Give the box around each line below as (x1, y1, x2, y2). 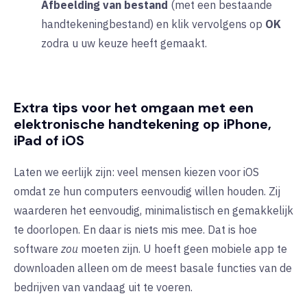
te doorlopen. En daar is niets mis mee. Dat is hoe (14, 223, 257, 237)
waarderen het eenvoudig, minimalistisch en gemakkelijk (14, 204, 293, 218)
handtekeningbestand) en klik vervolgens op (41, 17, 265, 32)
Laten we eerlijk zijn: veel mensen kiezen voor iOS (14, 165, 259, 180)
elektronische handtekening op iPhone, (14, 115, 271, 134)
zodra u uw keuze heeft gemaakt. (41, 36, 207, 51)
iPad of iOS (14, 132, 84, 150)
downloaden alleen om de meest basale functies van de (14, 261, 292, 275)
